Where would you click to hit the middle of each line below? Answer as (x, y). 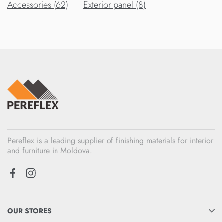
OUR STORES (29, 211)
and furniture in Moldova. (50, 151)
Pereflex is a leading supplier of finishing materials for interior (110, 141)
